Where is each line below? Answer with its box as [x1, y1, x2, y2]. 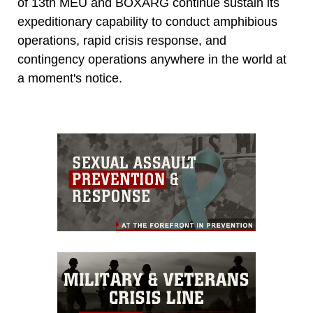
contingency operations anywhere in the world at [17, 52, 286, 66]
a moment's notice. [17, 71, 122, 85]
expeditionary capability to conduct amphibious [17, 15, 277, 29]
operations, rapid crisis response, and [17, 34, 226, 48]
